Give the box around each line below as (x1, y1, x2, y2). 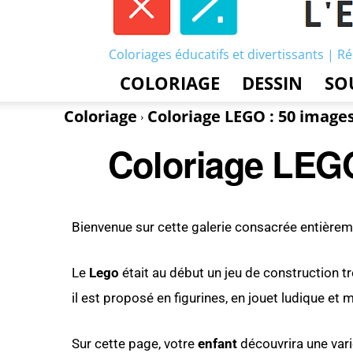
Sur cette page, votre (72, 336, 198, 351)
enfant (198, 336, 237, 351)
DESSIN (242, 71, 303, 95)
